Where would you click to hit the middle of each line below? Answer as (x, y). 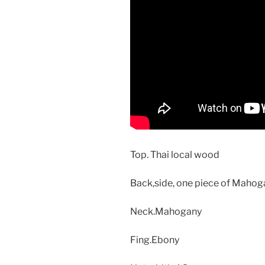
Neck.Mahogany (166, 211)
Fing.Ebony (155, 240)
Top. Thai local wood (175, 155)
